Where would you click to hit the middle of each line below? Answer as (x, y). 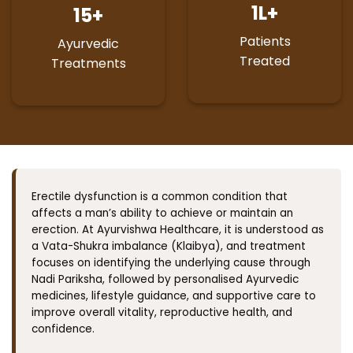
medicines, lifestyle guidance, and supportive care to (174, 296)
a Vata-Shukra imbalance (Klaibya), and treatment (169, 247)
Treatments (88, 64)
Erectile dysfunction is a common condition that (160, 197)
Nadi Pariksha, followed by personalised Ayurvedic (165, 280)
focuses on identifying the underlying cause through (171, 263)
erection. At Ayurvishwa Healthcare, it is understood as (178, 230)
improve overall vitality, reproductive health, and (162, 313)
